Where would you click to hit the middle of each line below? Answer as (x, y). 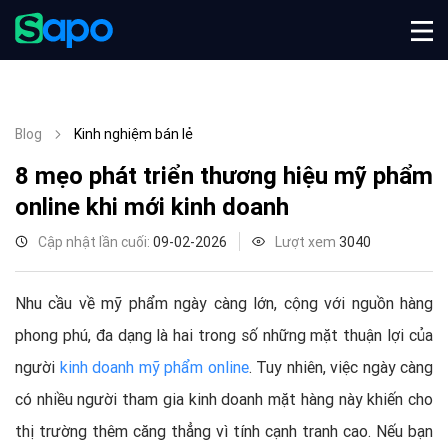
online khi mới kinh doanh (152, 206)
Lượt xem (307, 242)
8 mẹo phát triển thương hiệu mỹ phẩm (224, 175)
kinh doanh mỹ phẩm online (154, 367)
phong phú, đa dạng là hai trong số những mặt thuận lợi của (224, 335)
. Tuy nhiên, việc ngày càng (340, 367)
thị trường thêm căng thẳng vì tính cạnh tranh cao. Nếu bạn (224, 431)
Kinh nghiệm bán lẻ (133, 134)
